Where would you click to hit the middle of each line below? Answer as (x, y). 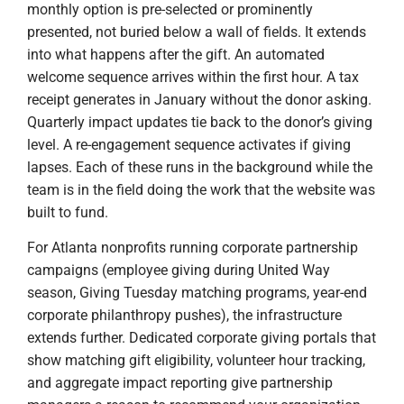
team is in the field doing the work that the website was (201, 189)
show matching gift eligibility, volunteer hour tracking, (196, 360)
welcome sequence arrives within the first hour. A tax (193, 77)
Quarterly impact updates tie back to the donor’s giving (200, 122)
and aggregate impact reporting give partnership (180, 382)
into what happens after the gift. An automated (176, 54)
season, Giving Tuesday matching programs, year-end (197, 292)
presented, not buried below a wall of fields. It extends (197, 32)
